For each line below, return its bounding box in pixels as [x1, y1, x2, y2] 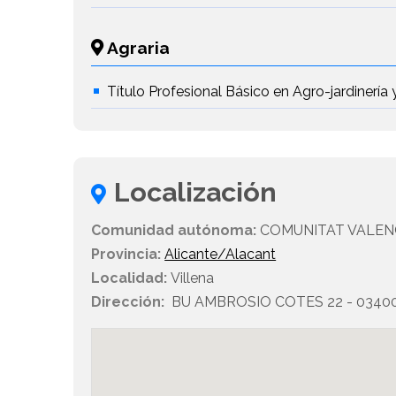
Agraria [103, 38, 171, 58]
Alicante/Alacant [164, 246, 277, 263]
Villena [167, 270, 215, 287]
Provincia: [91, 246, 162, 263]
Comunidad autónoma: [91, 222, 257, 240]
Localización [114, 176, 278, 209]
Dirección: [91, 293, 165, 311]
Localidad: [91, 270, 168, 287]
